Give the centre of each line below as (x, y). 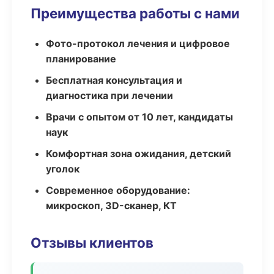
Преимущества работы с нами (135, 13)
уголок (63, 169)
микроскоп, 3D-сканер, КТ (111, 206)
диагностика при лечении (109, 95)
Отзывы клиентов (92, 243)
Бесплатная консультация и (114, 80)
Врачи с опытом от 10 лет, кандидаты (139, 117)
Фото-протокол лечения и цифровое (138, 43)
